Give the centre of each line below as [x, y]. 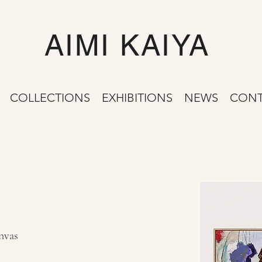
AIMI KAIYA [127, 45]
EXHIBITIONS [137, 98]
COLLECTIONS [50, 98]
